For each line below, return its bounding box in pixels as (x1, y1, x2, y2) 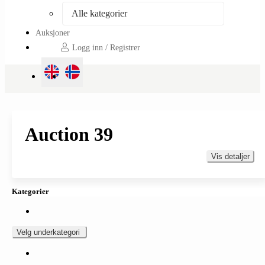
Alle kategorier (72, 8, 127, 18)
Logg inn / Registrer (70, 43, 140, 53)
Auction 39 (25, 123, 113, 145)
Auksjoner (35, 27, 70, 37)
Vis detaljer (211, 151, 250, 161)
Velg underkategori (17, 227, 82, 237)
